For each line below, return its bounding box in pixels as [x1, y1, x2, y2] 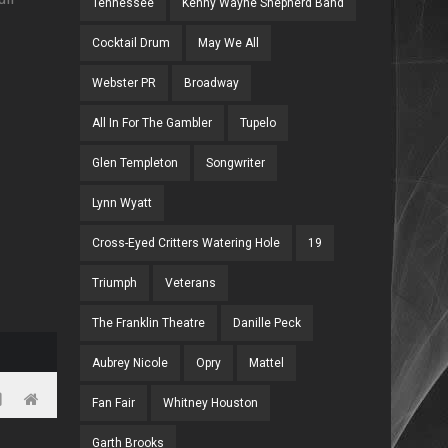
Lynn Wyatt [92, 196, 153, 210]
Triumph [92, 276, 138, 290]
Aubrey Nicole [92, 356, 169, 370]
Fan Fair [92, 396, 136, 410]
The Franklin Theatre [92, 316, 206, 330]
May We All [198, 36, 260, 50]
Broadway [184, 76, 240, 90]
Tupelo [240, 116, 277, 130]
